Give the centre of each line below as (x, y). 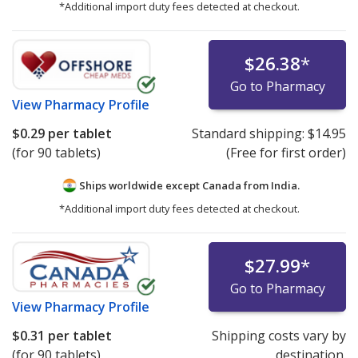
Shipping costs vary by (278, 335)
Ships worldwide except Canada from (173, 186)
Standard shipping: (249, 134)
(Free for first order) (286, 153)
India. (285, 186)
